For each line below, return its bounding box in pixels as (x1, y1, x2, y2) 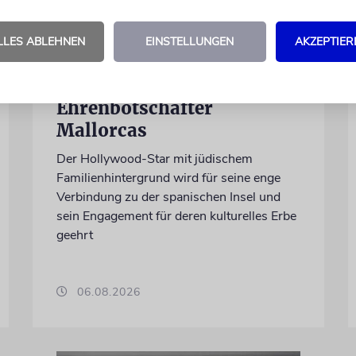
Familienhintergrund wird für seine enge (56, 169, 281, 188)
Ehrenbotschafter (56, 97, 213, 120)
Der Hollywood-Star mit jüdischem (56, 150, 253, 168)
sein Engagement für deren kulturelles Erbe (56, 207, 296, 226)
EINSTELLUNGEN (145, 33, 234, 49)
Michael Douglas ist (56, 75, 233, 98)
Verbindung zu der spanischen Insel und (56, 188, 281, 207)
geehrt (56, 226, 93, 245)
